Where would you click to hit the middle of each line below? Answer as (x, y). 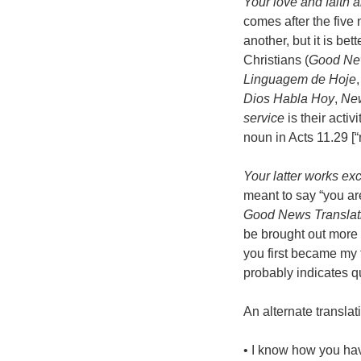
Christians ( (276, 60)
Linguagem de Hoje (300, 80)
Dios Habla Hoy (289, 99)
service (264, 118)
